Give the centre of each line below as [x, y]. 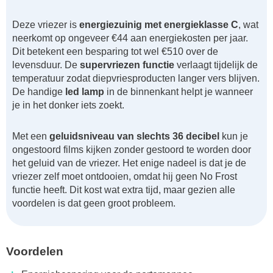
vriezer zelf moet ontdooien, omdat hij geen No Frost [125, 176]
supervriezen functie [127, 65]
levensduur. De [46, 65]
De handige [39, 92]
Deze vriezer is [46, 25]
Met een [31, 136]
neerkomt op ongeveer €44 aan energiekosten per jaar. [130, 38]
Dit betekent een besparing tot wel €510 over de [115, 52]
